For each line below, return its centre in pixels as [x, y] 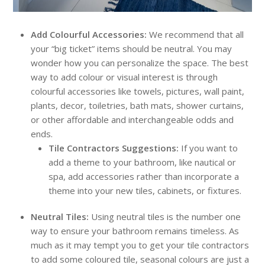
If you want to [210, 148]
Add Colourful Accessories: [89, 35]
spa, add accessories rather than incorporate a [144, 177]
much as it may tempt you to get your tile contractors [140, 245]
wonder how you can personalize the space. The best [140, 63]
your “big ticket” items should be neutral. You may [132, 49]
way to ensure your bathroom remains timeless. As [135, 231]
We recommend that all [197, 35]
